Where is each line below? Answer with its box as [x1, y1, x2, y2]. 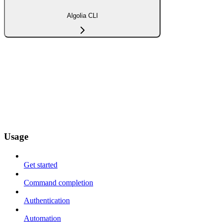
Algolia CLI [66, 11, 98, 19]
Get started [24, 160, 57, 169]
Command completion [24, 178, 93, 187]
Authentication [24, 196, 70, 205]
